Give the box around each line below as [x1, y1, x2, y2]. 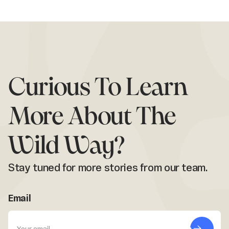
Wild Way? [8, 134, 125, 158]
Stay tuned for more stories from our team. [8, 161, 208, 173]
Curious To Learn [8, 76, 188, 100]
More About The [8, 105, 176, 129]
